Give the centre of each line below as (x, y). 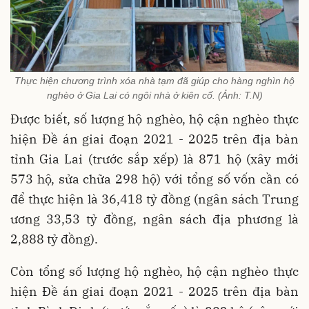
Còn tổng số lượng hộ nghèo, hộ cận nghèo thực (154, 271)
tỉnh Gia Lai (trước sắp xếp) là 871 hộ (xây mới (154, 159)
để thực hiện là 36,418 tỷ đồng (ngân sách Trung (154, 199)
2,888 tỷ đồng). (54, 239)
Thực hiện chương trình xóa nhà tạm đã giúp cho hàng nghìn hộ (154, 81)
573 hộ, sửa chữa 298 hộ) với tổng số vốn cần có (154, 179)
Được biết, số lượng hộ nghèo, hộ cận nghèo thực (154, 119)
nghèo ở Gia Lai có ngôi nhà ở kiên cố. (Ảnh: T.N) (154, 95)
